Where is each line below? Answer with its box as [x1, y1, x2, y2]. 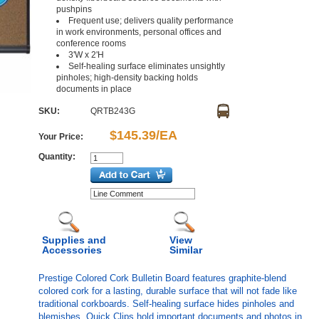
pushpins [56, 4, 92, 14]
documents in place [56, 84, 132, 94]
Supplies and [42, 234, 106, 246]
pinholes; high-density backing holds [56, 73, 198, 83]
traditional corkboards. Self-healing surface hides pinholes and [38, 298, 294, 309]
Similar [169, 244, 202, 256]
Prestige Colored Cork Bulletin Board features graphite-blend [38, 273, 286, 283]
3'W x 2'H [68, 50, 104, 60]
